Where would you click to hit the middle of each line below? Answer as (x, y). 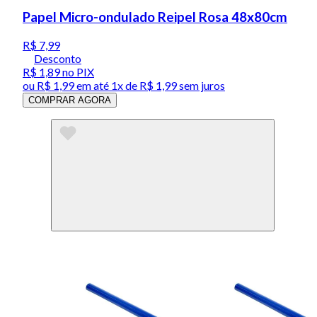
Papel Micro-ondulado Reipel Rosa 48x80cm (155, 17)
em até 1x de (106, 86)
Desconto (58, 59)
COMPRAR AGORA (70, 100)
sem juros (201, 86)
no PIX (77, 72)
